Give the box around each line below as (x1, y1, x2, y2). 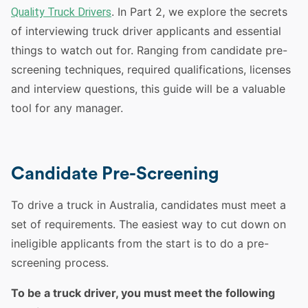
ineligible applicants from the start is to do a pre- (11, 236, 269, 250)
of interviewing (11, 24, 92, 38)
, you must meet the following (115, 286, 275, 300)
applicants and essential (153, 24, 281, 38)
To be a (11, 286, 53, 300)
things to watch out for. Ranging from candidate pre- (11, 43, 287, 57)
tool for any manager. (11, 101, 123, 115)
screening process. (11, 256, 109, 269)
